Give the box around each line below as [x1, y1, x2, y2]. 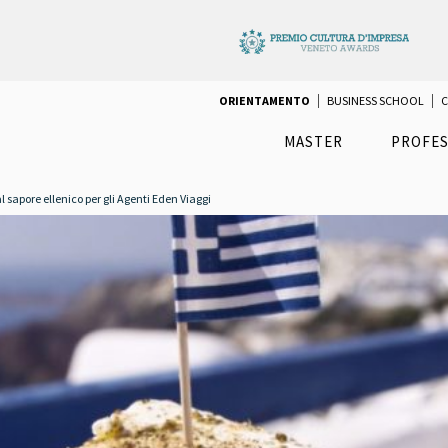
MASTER [284, 132, 343, 152]
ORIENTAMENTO [219, 93, 310, 109]
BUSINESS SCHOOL [327, 93, 424, 109]
